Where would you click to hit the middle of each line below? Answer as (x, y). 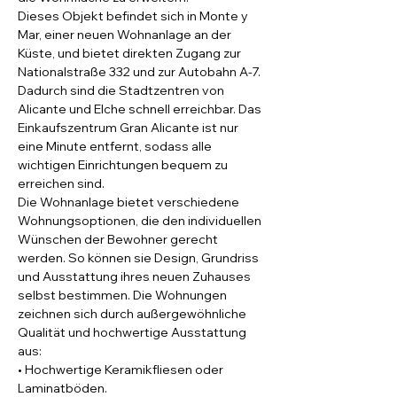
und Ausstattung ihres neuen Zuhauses (136, 276)
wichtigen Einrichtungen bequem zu (124, 165)
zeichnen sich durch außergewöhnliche (133, 314)
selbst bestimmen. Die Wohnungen (124, 295)
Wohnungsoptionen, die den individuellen (141, 221)
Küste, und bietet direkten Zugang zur (131, 53)
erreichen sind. (61, 183)
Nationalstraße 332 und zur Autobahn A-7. (140, 72)
